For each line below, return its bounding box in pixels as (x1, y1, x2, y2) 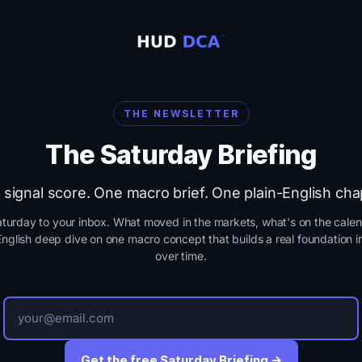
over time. (155, 249, 207, 263)
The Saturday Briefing (45, 139, 317, 170)
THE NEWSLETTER (123, 107, 239, 120)
